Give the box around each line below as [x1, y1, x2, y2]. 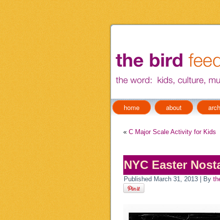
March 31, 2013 [154, 175, 198, 183]
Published [124, 175, 152, 183]
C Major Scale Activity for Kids [129, 128, 216, 136]
